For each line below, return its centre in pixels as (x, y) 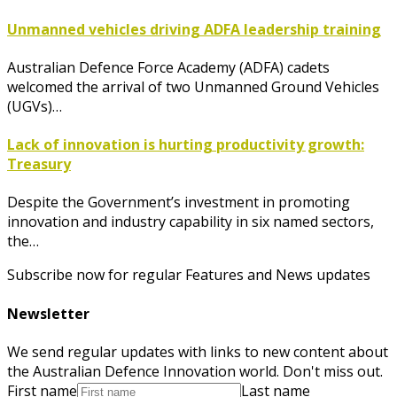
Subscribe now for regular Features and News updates (189, 275)
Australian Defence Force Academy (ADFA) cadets (168, 67)
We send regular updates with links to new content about (198, 351)
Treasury (39, 164)
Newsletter (48, 313)
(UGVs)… (35, 106)
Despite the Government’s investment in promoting (179, 202)
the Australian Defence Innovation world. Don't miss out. (195, 371)
